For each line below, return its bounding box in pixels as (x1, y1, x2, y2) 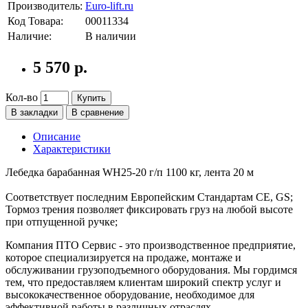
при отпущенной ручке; (5, 216, 118, 228)
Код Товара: (8, 15, 63, 27)
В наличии (85, 30, 136, 43)
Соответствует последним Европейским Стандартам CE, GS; (5, 191, 293, 203)
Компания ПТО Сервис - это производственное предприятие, (5, 239, 296, 252)
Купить (77, 93, 106, 104)
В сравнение (71, 107, 124, 118)
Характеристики (33, 143, 111, 155)
